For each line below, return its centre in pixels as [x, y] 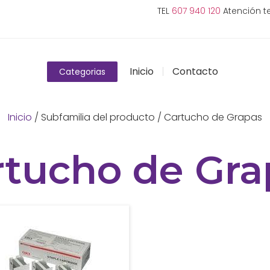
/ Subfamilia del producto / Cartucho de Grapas [147, 117]
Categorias [82, 71]
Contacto [195, 71]
